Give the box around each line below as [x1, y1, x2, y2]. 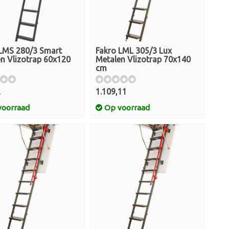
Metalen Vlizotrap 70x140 [96, 55, 191, 64]
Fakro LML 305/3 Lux [96, 46, 172, 55]
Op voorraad [102, 103, 150, 112]
